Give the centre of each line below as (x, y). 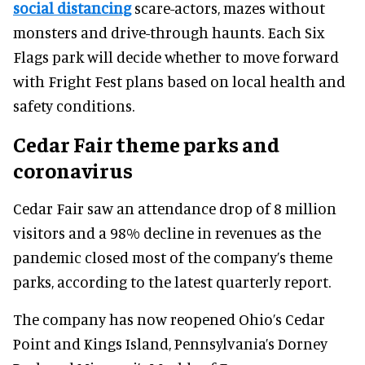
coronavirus (73, 170)
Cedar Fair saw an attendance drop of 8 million (175, 209)
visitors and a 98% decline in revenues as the (167, 233)
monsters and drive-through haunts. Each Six (169, 33)
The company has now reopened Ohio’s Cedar (169, 319)
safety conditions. (74, 106)
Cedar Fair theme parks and (146, 144)
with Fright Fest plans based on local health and (179, 81)
